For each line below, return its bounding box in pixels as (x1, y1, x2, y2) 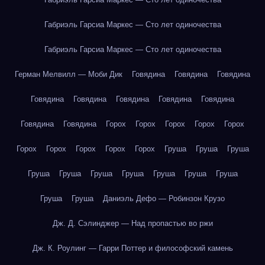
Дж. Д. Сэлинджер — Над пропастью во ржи (52, 219, 213, 228)
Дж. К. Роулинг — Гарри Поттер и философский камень (32, 244, 233, 253)
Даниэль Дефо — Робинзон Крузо (103, 194, 225, 203)
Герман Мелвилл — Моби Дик (15, 70, 122, 79)
